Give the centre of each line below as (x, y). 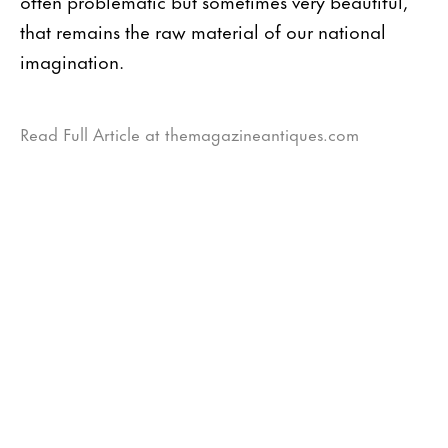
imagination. (74, 60)
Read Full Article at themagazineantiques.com (189, 132)
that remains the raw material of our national (203, 30)
